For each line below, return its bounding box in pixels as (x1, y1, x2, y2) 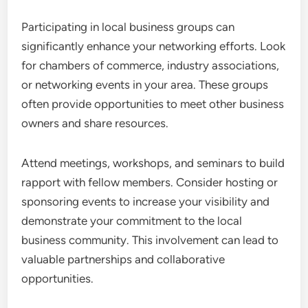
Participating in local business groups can (21, 20, 235, 34)
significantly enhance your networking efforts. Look (21, 39, 286, 54)
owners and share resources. (21, 116, 169, 131)
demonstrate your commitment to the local (21, 214, 243, 228)
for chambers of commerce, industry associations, (21, 58, 280, 73)
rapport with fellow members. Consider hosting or (21, 175, 278, 190)
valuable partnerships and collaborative (21, 252, 225, 267)
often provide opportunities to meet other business (21, 97, 285, 111)
